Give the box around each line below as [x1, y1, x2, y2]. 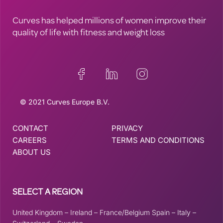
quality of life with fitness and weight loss [12, 29, 165, 38]
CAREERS [12, 135, 47, 145]
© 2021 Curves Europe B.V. [20, 98, 110, 106]
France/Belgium [100, 208, 150, 217]
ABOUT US [12, 147, 51, 157]
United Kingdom [12, 208, 63, 217]
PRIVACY [111, 123, 143, 133]
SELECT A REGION [12, 188, 83, 197]
